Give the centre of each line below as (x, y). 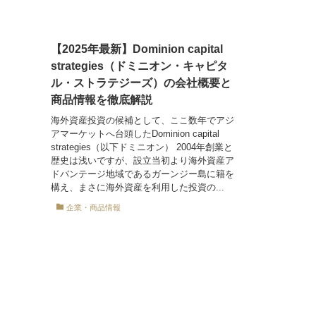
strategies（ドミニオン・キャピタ (139, 66)
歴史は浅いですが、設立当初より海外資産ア (142, 160)
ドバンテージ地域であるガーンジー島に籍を (142, 174)
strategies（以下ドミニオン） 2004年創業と (142, 147)
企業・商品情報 (93, 207)
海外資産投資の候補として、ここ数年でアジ (142, 120)
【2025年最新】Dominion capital (137, 49)
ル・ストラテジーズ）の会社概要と (141, 83)
